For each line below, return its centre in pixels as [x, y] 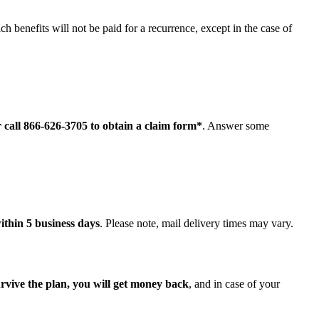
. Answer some [236, 126]
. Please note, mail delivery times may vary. [197, 224]
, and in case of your [234, 283]
